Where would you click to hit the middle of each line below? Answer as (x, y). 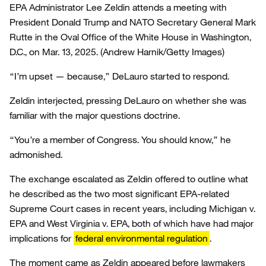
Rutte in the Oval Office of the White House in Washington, (130, 37)
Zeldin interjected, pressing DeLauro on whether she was (128, 100)
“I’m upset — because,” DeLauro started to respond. (119, 76)
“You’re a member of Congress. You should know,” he (120, 140)
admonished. (36, 154)
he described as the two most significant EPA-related (119, 194)
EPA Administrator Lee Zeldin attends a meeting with (118, 7)
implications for (42, 238)
